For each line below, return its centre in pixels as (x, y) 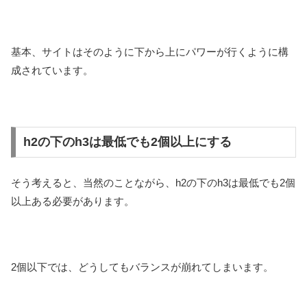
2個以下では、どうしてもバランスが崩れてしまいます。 (142, 267)
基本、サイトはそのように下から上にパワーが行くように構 (150, 51)
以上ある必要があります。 (73, 201)
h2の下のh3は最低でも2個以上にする (127, 142)
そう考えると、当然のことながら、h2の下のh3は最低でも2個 (153, 182)
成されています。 (52, 70)
